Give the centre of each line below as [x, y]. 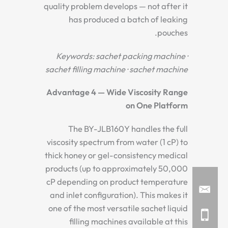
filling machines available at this [129, 221]
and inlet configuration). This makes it [119, 195]
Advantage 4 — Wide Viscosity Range [117, 92]
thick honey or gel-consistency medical [116, 155]
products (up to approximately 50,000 [117, 168]
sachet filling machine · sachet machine [117, 69]
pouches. [173, 32]
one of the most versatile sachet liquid [118, 208]
